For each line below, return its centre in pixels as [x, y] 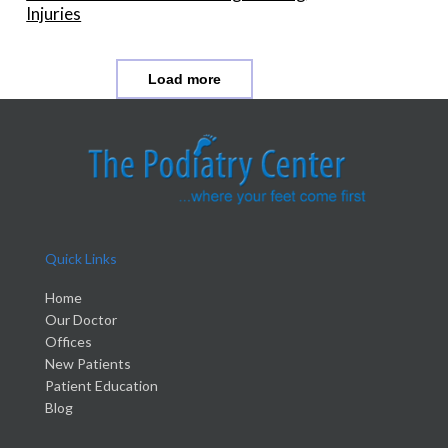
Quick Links [81, 259]
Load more [184, 78]
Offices [69, 341]
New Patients [88, 363]
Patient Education [102, 385]
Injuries [54, 13]
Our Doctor [81, 319]
